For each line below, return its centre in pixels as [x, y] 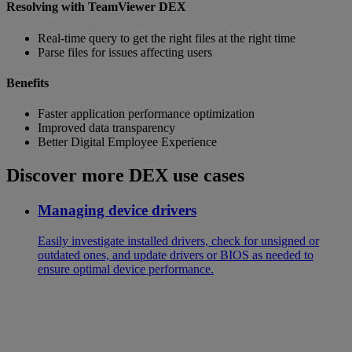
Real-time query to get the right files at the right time [167, 38]
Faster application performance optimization [146, 114]
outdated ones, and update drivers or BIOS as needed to [176, 255]
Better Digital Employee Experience [127, 142]
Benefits [27, 82]
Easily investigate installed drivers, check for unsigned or [178, 240]
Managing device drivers [117, 210]
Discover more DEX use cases [125, 176]
